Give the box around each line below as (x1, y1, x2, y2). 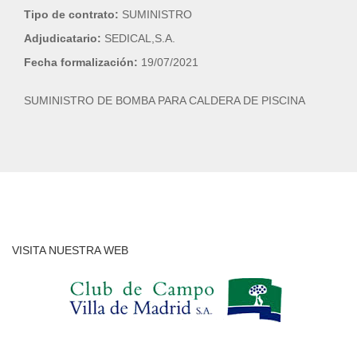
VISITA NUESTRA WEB (12, 244, 128, 257)
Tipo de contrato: (24, 8, 122, 21)
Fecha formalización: (24, 56, 141, 69)
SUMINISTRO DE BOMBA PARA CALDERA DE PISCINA (24, 94, 305, 107)
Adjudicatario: (24, 32, 104, 45)
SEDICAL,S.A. (104, 32, 175, 45)
